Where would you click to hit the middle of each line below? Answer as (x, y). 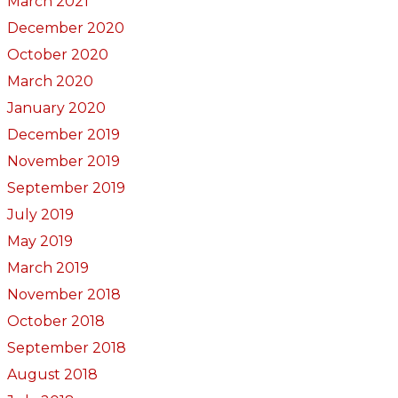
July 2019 (40, 214)
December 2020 (65, 28)
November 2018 (64, 294)
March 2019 (48, 267)
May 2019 (40, 241)
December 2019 (63, 134)
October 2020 (57, 54)
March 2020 (50, 81)
